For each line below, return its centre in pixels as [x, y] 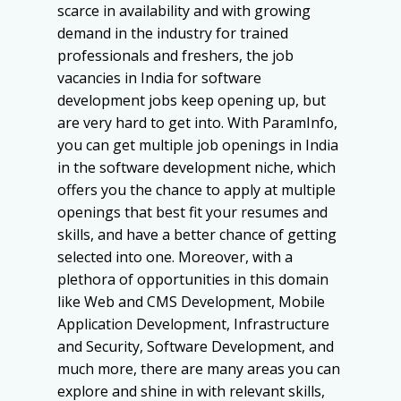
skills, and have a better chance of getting [197, 235]
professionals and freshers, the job [175, 56]
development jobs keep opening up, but [192, 101]
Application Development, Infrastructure [193, 324]
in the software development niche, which [196, 168]
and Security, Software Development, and [196, 347]
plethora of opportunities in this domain [193, 280]
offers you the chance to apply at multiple [196, 190]
